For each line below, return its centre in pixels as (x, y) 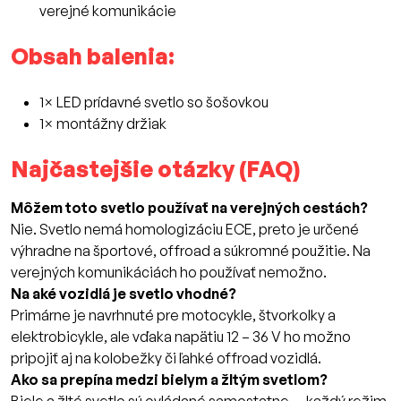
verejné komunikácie (108, 11)
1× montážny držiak (103, 124)
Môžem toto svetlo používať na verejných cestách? (189, 208)
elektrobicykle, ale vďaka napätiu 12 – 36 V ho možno (181, 337)
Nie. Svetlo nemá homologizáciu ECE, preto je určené (185, 230)
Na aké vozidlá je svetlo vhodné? (124, 294)
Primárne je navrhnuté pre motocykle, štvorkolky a (173, 316)
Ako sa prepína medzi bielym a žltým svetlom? (169, 380)
